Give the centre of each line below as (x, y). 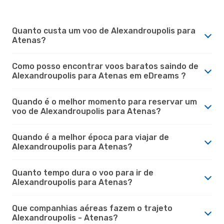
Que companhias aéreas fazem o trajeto (92, 208)
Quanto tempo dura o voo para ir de (83, 172)
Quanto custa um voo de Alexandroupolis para (104, 30)
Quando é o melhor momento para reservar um (104, 101)
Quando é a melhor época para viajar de (90, 137)
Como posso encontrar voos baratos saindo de (105, 66)
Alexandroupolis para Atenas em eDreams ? (99, 75)
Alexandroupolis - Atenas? (65, 217)
